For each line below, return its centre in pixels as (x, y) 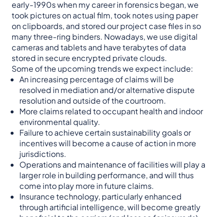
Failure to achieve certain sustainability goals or (105, 133)
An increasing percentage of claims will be (97, 79)
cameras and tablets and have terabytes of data (99, 47)
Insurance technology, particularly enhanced (101, 197)
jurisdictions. (43, 154)
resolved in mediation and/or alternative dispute (107, 90)
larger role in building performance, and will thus (107, 175)
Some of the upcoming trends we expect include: (102, 69)
